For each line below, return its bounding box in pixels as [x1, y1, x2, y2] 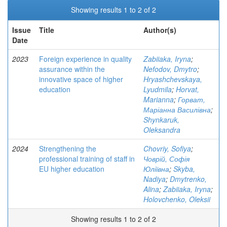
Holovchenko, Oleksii [143, 194, 210, 204]
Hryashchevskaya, [143, 74, 202, 84]
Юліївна [143, 164, 169, 174]
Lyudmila [143, 84, 172, 94]
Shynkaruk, [143, 115, 179, 125]
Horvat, [176, 84, 199, 94]
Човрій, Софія [143, 154, 190, 164]
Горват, [178, 94, 205, 104]
